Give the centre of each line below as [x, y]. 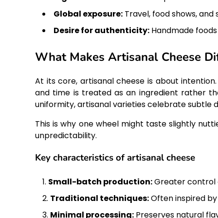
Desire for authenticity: [101, 30]
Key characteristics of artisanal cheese [115, 158]
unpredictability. [66, 136]
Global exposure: [88, 14]
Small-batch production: [100, 182]
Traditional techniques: [100, 198]
